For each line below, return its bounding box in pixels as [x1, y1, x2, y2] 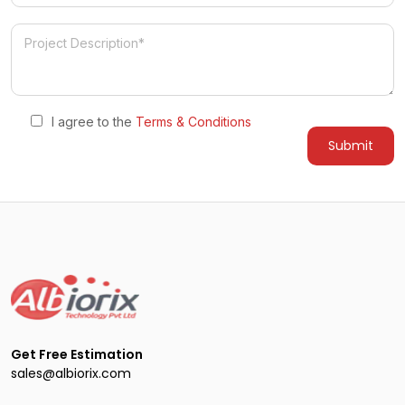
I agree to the [52, 114, 136, 130]
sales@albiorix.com [11, 364, 131, 383]
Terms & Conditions [136, 114, 251, 130]
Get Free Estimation [11, 345, 143, 364]
